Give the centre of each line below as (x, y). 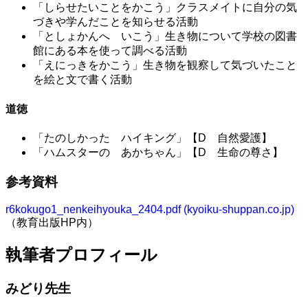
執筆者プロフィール (81, 255)
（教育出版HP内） (52, 223)
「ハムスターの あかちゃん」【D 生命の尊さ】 (158, 152)
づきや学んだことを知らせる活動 (115, 22)
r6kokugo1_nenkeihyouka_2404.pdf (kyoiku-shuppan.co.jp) (150, 210)
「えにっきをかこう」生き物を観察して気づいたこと (165, 65)
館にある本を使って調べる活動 (110, 51)
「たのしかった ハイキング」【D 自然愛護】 (153, 137)
